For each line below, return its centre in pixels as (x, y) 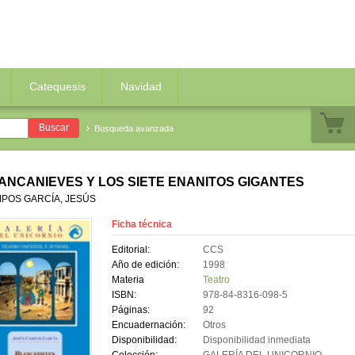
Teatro (216, 280)
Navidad (141, 86)
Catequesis (57, 86)
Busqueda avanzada (134, 128)
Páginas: (130, 310)
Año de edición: (145, 265)
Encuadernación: (148, 325)
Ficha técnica (141, 225)
